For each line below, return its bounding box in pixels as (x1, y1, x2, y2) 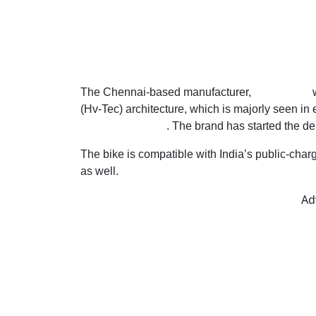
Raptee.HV (254, 86, 310, 99)
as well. (80, 165, 121, 178)
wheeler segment (80, 120, 166, 133)
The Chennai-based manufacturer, (80, 86, 254, 99)
